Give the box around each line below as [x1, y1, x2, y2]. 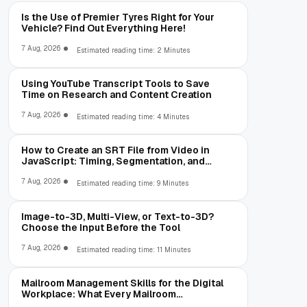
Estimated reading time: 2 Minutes [77, 46, 190, 56]
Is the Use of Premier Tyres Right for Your [21, 11, 214, 24]
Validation [21, 166, 69, 179]
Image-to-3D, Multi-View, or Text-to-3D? [21, 210, 214, 223]
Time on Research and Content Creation [21, 88, 212, 101]
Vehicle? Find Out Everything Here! [21, 22, 186, 35]
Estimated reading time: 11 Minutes [77, 245, 191, 255]
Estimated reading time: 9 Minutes [77, 179, 188, 188]
